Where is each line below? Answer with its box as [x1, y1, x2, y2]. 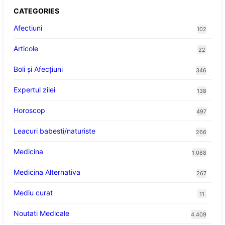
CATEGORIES [13, 6, 59, 15]
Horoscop [13, 105, 45, 115]
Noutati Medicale [13, 208, 69, 217]
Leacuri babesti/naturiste [13, 126, 95, 135]
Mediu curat [13, 188, 53, 197]
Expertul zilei [13, 85, 55, 94]
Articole [13, 44, 38, 53]
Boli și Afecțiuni [13, 64, 63, 73]
